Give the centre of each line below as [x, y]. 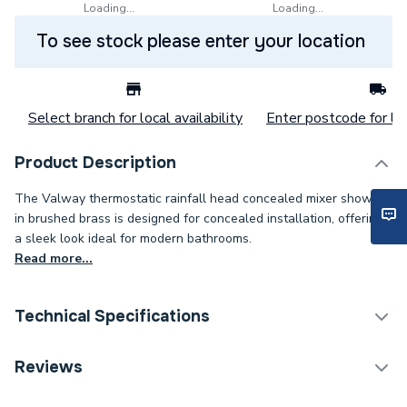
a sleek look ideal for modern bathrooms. [133, 238]
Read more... [54, 258]
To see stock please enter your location [201, 41]
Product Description [95, 163]
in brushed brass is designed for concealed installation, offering [199, 218]
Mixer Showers [266, 362]
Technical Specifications [112, 316]
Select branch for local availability [135, 118]
